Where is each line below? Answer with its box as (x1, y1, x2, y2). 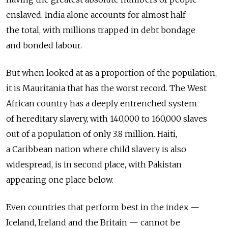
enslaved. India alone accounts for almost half (6, 10, 186, 20)
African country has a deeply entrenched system (6, 98, 197, 109)
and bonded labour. (6, 40, 82, 51)
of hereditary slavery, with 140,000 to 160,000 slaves (6, 113, 207, 124)
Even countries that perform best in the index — (6, 202, 199, 213)
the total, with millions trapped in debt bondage (6, 25, 195, 36)
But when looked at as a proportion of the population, (6, 68, 217, 78)
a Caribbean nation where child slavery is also (6, 144, 186, 155)
